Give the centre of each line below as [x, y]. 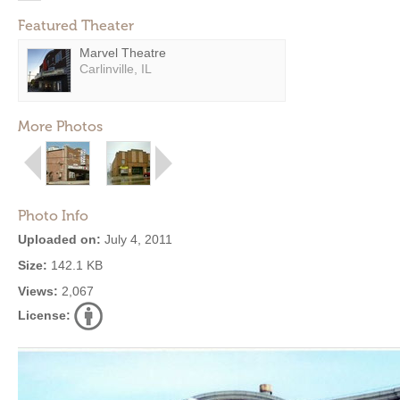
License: [44, 315]
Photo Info [53, 216]
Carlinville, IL [116, 69]
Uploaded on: [59, 239]
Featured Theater [76, 25]
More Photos [60, 126]
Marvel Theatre [123, 53]
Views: [38, 291]
